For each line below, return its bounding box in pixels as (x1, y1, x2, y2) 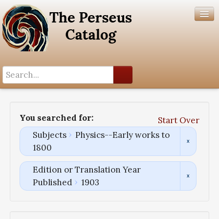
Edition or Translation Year (32, 164, 141, 175)
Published (32, 177, 72, 188)
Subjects (32, 130, 66, 141)
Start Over (158, 115, 199, 126)
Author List (2, 102, 42, 112)
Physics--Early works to (75, 130, 170, 141)
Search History (2, 89, 55, 99)
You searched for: (20, 112, 93, 123)
